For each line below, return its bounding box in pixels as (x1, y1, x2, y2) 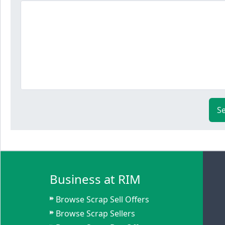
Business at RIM (50, 171, 141, 187)
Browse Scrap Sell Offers (56, 194, 150, 205)
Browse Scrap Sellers (56, 208, 136, 219)
